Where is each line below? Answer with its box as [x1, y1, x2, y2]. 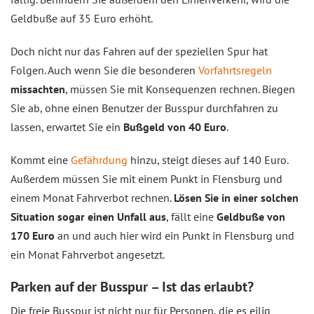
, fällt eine [166, 210, 217, 224]
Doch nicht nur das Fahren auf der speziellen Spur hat [11, 44, 268, 58]
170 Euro [11, 228, 55, 243]
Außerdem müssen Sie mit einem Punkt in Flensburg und [11, 172, 282, 186]
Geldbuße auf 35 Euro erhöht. [11, 11, 153, 25]
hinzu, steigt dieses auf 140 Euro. [128, 153, 288, 167]
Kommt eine [11, 153, 71, 167]
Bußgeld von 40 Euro [123, 120, 226, 134]
